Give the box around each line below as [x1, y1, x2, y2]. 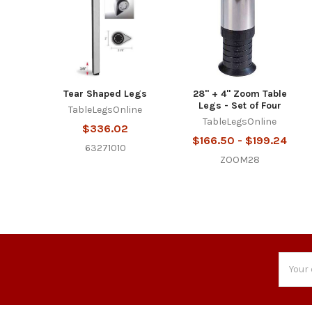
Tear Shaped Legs [63, 87, 148, 100]
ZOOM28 [219, 153, 260, 166]
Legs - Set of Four [198, 99, 281, 111]
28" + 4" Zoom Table [192, 87, 287, 100]
